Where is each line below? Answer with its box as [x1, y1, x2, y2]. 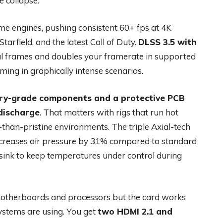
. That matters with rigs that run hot [40, 107, 178, 118]
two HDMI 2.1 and [98, 206, 172, 217]
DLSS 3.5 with [138, 37, 197, 48]
